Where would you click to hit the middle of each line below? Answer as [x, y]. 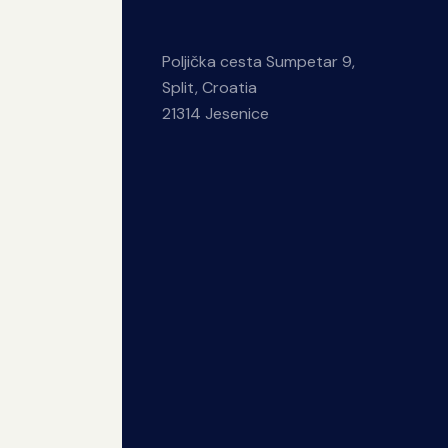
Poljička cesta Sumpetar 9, [258, 61]
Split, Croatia [209, 87]
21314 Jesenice [215, 113]
